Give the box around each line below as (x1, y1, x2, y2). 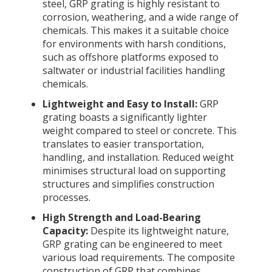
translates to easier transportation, (42, 137, 204, 151)
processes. (42, 190, 90, 204)
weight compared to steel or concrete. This (42, 123, 237, 137)
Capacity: (42, 224, 88, 238)
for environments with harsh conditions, (42, 36, 226, 50)
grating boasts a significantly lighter (42, 110, 207, 124)
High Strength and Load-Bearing (42, 211, 201, 225)
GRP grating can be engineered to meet (42, 237, 222, 251)
